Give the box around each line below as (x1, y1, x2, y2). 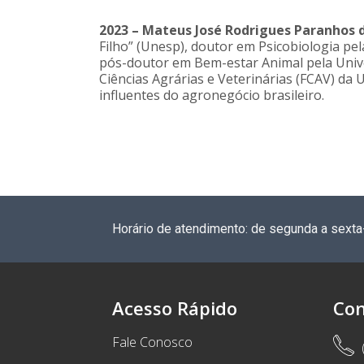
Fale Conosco (112, 332, 193, 351)
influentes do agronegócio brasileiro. (99, 86, 324, 105)
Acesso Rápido (112, 296, 237, 321)
